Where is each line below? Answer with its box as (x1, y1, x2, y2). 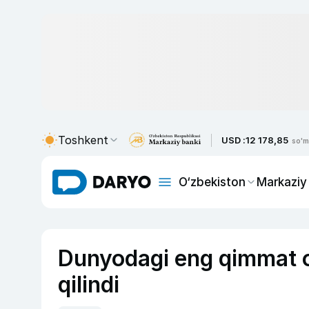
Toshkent (58, 133, 108, 147)
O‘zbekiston (179, 175, 246, 189)
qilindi (58, 271, 119, 298)
